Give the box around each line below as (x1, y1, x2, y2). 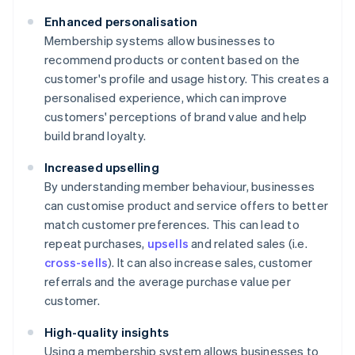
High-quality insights (44, 324, 170, 341)
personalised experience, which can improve (44, 90, 288, 106)
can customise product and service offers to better (44, 197, 329, 214)
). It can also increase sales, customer (108, 254, 313, 271)
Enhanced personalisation (44, 13, 197, 30)
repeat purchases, (44, 235, 147, 252)
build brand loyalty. (44, 128, 146, 144)
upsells (147, 235, 189, 252)
